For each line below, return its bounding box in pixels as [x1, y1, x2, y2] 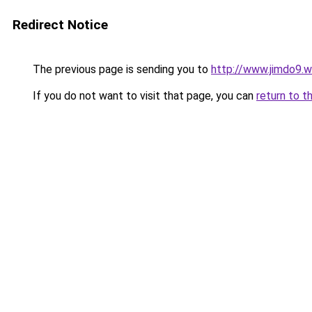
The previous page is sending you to [30, 63, 211, 76]
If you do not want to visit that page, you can [30, 89, 256, 102]
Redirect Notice [13, 17, 108, 33]
